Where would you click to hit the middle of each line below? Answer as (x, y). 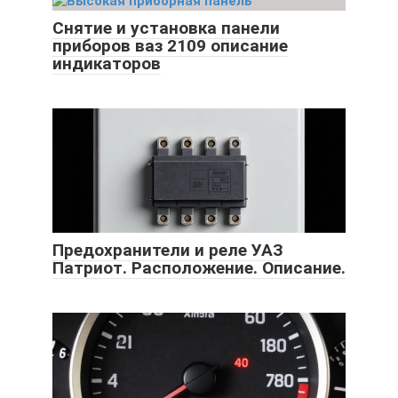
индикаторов (107, 63)
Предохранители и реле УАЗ (168, 250)
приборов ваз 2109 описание (170, 45)
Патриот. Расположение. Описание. (199, 267)
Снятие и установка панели (166, 28)
